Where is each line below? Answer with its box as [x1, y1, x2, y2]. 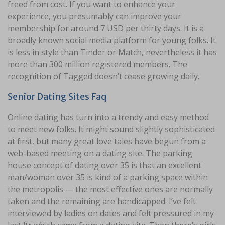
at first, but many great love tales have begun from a [8, 135, 206, 147]
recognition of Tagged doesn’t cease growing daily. [8, 70, 199, 82]
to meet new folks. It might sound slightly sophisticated [8, 123, 215, 135]
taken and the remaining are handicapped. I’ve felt [8, 195, 196, 207]
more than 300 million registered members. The [8, 58, 187, 70]
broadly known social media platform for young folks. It [8, 34, 216, 46]
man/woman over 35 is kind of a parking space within [8, 171, 208, 183]
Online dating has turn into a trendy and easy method [8, 111, 209, 123]
